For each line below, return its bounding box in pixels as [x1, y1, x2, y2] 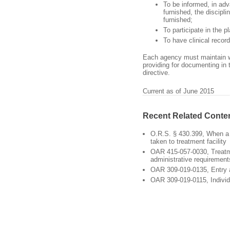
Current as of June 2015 [143, 87, 214, 95]
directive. [143, 68, 170, 76]
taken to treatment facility [150, 138, 226, 146]
